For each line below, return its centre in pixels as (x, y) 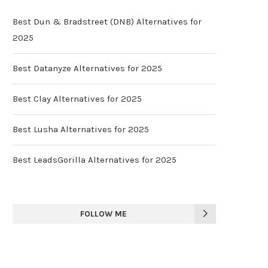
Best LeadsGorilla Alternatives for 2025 (95, 159)
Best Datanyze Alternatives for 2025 (87, 68)
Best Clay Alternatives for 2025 (77, 98)
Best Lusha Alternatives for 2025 (81, 129)
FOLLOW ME (103, 214)
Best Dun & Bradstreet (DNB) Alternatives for (107, 21)
